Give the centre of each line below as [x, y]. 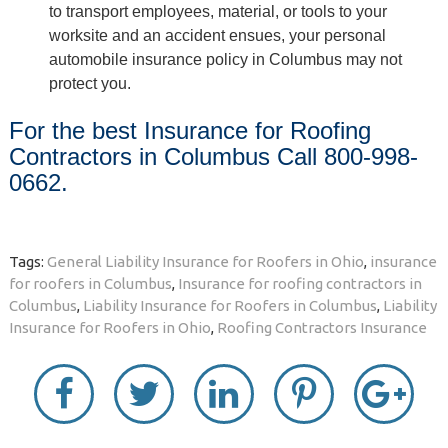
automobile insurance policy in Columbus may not [225, 59]
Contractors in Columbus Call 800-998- [213, 157]
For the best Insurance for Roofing [189, 131]
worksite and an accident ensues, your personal [217, 35]
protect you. [89, 83]
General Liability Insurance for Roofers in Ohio [205, 261]
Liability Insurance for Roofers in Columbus [229, 305]
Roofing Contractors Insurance [321, 327]
